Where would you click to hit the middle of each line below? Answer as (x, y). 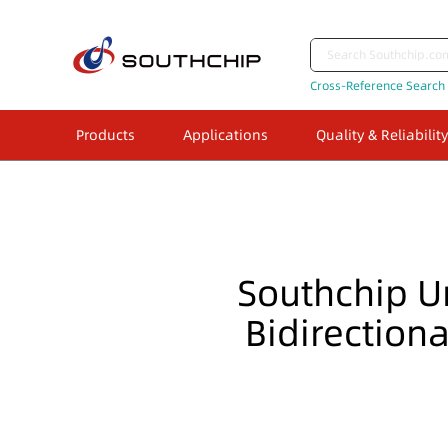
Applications (225, 135)
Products (105, 135)
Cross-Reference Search (377, 85)
